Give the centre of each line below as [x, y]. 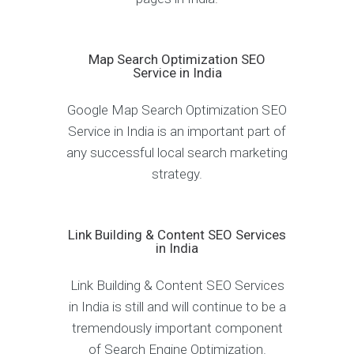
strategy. [177, 174]
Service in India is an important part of [177, 132]
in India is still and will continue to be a [177, 307]
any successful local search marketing [177, 153]
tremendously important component [177, 328]
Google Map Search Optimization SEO [177, 110]
